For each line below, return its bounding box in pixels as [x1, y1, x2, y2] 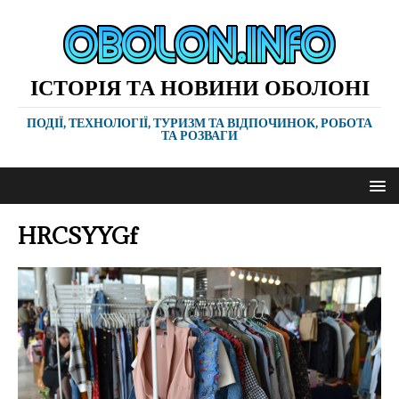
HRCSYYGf [18, 221, 137, 250]
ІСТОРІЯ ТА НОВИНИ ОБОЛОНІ [29, 72, 370, 102]
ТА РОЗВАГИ [161, 126, 238, 143]
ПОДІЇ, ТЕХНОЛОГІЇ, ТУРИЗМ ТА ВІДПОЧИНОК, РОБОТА [27, 114, 372, 131]
